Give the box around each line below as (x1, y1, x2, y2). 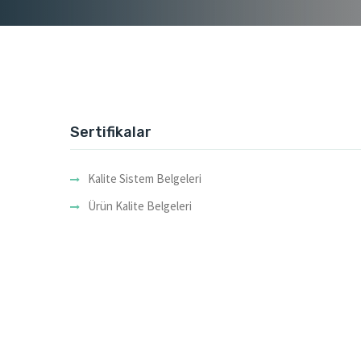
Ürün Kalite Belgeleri (88, 198, 192, 214)
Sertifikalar (70, 123, 151, 141)
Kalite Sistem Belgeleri (88, 171, 201, 186)
